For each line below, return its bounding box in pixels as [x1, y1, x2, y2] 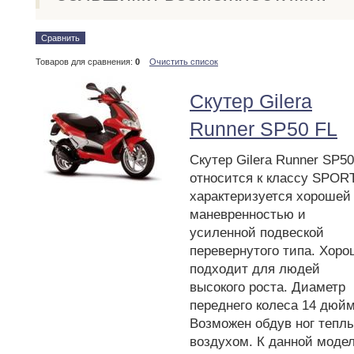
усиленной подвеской [190, 225, 324, 241]
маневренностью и [190, 207, 306, 223]
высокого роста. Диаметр [190, 280, 345, 296]
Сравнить [41, 33, 80, 43]
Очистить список [149, 57, 218, 67]
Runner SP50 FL [190, 118, 337, 141]
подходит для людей [190, 262, 320, 277]
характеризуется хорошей [190, 189, 351, 205]
